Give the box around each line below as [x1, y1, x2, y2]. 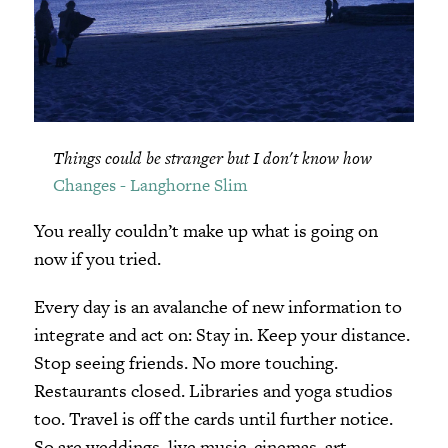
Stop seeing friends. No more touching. [33, 349, 338, 375]
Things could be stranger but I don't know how [52, 146, 372, 171]
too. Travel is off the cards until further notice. [33, 405, 393, 431]
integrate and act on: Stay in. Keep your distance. [33, 321, 410, 347]
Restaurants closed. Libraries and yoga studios [33, 377, 393, 403]
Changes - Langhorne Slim [52, 173, 248, 198]
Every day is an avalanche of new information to [33, 293, 402, 319]
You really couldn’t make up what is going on [33, 218, 378, 244]
